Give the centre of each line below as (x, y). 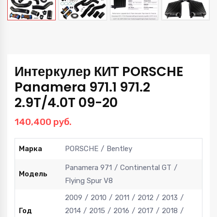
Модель (33, 174)
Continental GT (146, 168)
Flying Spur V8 (89, 181)
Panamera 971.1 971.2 (82, 87)
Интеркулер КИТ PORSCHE (99, 72)
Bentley (119, 149)
